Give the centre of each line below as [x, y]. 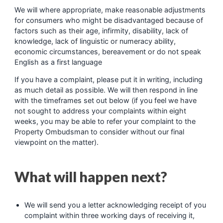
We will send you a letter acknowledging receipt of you [115, 205]
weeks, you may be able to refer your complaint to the [105, 121]
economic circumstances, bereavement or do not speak [108, 51]
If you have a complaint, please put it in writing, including [108, 80]
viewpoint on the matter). [56, 142]
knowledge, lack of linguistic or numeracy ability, [95, 41]
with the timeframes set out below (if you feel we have [105, 101]
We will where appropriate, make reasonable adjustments [110, 9]
